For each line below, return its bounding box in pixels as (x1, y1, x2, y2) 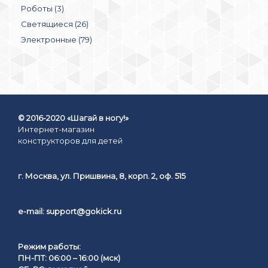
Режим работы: (18, 241, 81, 251)
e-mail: (18, 206, 46, 216)
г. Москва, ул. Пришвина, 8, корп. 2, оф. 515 (18, 170, 185, 181)
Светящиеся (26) (21, 19, 89, 29)
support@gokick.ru (46, 206, 121, 216)
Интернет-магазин (18, 124, 95, 134)
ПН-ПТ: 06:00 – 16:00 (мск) (18, 252, 120, 263)
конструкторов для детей (18, 135, 123, 145)
